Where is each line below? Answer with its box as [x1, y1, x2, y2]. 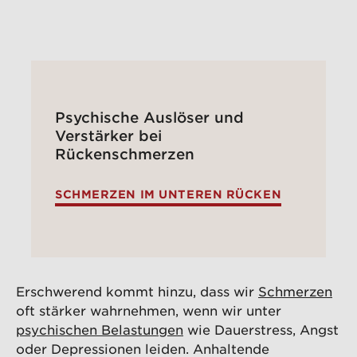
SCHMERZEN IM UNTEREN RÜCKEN [55, 187, 282, 202]
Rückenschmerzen [55, 145, 194, 163]
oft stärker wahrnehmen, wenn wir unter [16, 302, 281, 319]
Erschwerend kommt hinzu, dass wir [16, 283, 258, 300]
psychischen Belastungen [16, 321, 183, 338]
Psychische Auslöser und [55, 108, 244, 127]
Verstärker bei [55, 127, 162, 145]
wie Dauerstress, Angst [183, 321, 339, 338]
